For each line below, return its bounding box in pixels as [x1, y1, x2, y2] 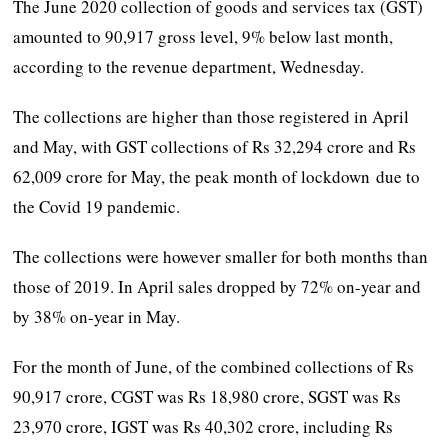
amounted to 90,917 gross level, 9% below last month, [13, 24, 394, 48]
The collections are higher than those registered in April [13, 104, 410, 128]
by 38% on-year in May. [13, 304, 181, 328]
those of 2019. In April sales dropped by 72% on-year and [13, 274, 422, 298]
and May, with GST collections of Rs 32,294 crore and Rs [13, 134, 417, 158]
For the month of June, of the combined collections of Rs [13, 354, 415, 378]
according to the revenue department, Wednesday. [13, 54, 365, 78]
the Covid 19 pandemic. [13, 194, 181, 218]
